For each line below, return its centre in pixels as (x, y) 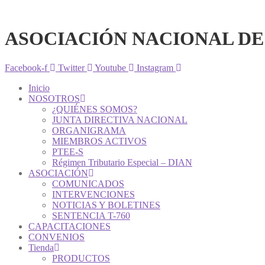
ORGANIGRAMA (89, 130)
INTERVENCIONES (93, 194)
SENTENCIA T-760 (91, 215)
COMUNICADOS (88, 183)
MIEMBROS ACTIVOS (99, 141)
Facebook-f (26, 67)
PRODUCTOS (81, 258)
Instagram (155, 67)
